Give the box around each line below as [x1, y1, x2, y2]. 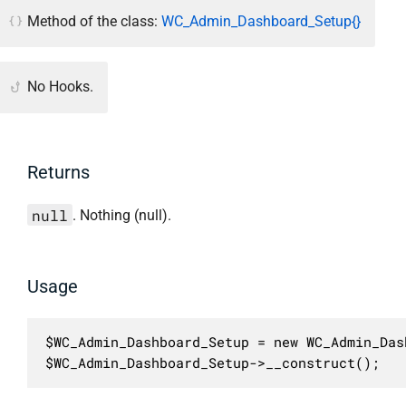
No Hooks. [27, 78, 93, 96]
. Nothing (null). [72, 207, 171, 225]
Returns [27, 161, 90, 184]
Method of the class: [27, 12, 161, 30]
